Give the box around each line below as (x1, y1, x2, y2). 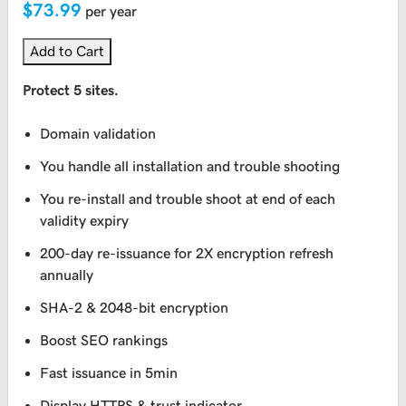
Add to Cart (30, 43, 104, 59)
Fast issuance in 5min (40, 365, 179, 381)
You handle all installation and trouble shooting (40, 159, 341, 174)
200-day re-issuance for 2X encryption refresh (40, 246, 334, 261)
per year (85, 4, 137, 19)
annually (40, 267, 94, 283)
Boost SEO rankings (40, 333, 169, 348)
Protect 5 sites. (23, 82, 119, 98)
